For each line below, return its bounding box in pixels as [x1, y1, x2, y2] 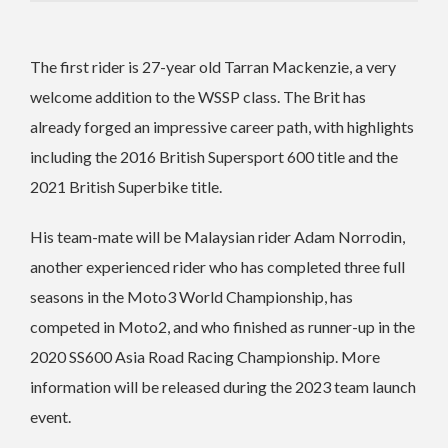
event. [30, 406, 71, 426]
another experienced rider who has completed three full [30, 256, 405, 276]
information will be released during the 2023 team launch [30, 376, 416, 396]
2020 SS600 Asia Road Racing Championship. [30, 346, 341, 366]
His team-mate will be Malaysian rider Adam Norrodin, [30, 226, 405, 246]
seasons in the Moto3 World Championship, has [30, 286, 353, 306]
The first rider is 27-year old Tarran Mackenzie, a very [30, 56, 396, 76]
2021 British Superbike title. [30, 176, 222, 196]
